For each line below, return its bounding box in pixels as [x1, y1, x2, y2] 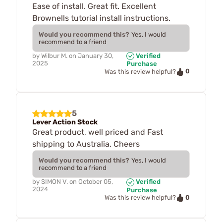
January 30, [78, 52, 113, 59]
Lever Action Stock [32, 117, 98, 126]
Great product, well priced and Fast [32, 127, 163, 137]
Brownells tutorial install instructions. [32, 13, 170, 23]
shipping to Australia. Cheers [32, 139, 140, 149]
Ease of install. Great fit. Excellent [32, 1, 156, 11]
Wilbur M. [41, 52, 67, 59]
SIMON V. [41, 177, 68, 185]
